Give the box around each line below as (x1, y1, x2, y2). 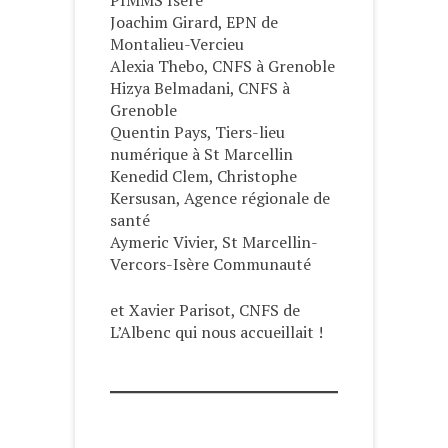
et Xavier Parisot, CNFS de (110, 299, 300, 322)
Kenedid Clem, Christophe (110, 165, 297, 188)
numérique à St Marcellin (110, 143, 293, 166)
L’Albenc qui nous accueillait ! (110, 321, 323, 344)
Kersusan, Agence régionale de (110, 187, 330, 210)
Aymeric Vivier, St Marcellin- (110, 231, 318, 254)
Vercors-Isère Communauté (110, 253, 311, 276)
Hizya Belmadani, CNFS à (110, 77, 290, 100)
